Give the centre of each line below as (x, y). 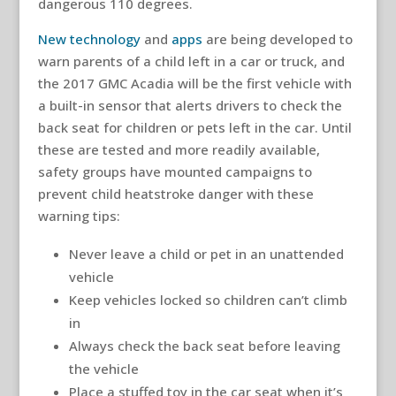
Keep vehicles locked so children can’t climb (208, 299)
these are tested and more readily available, (179, 149)
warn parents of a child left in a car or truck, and (191, 61)
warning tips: (79, 215)
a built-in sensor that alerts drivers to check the (190, 105)
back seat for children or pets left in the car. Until (194, 127)
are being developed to (277, 38)
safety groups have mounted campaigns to (175, 171)
